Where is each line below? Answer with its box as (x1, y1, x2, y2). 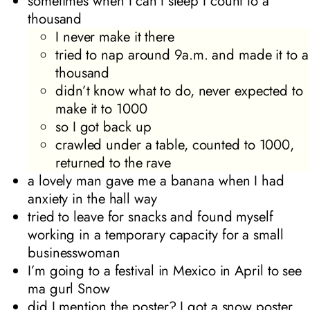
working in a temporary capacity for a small (28, 224, 284, 245)
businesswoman (28, 241, 120, 263)
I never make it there (55, 26, 174, 47)
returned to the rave (55, 152, 171, 173)
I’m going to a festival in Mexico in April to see (28, 259, 302, 281)
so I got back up (55, 116, 152, 137)
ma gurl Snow (28, 277, 110, 299)
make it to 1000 (55, 98, 147, 119)
